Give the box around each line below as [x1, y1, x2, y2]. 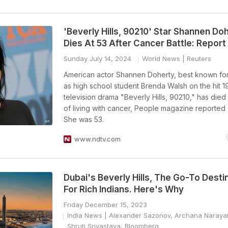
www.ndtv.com [74, 135, 121, 143]
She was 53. [64, 115, 104, 124]
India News [67, 211, 102, 219]
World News [142, 54, 180, 63]
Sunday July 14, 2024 [64, 54, 131, 63]
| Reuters [180, 54, 211, 63]
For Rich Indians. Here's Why [64, 184, 184, 194]
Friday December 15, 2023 [64, 201, 147, 209]
